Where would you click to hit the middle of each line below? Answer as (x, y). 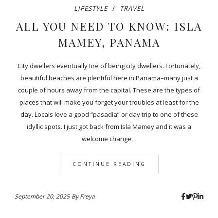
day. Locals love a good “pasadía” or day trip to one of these (109, 115)
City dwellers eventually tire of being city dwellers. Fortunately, (109, 66)
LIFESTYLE (91, 9)
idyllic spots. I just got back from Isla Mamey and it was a (109, 127)
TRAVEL (132, 9)
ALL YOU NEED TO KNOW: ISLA (109, 26)
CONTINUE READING (109, 164)
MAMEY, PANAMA (109, 42)
